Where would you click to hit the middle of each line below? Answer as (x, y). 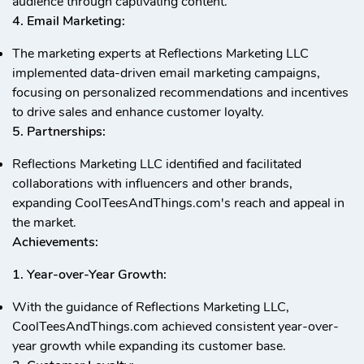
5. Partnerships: (59, 132)
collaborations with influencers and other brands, (152, 184)
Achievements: (55, 242)
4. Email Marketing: (69, 21)
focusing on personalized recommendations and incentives (180, 93)
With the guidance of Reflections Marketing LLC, (151, 307)
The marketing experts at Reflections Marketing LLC (160, 54)
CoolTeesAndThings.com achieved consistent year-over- (175, 327)
